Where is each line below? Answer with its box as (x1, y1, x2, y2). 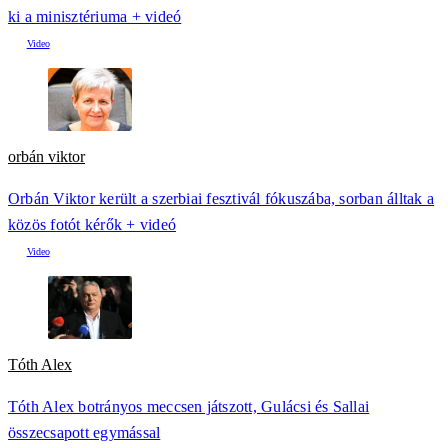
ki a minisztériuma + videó (8, 7, 182, 25)
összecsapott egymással (8, 424, 161, 442)
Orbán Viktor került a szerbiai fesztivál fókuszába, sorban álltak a (8, 190, 435, 208)
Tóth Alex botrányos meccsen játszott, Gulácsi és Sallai (8, 398, 370, 416)
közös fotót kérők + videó (8, 216, 176, 234)
